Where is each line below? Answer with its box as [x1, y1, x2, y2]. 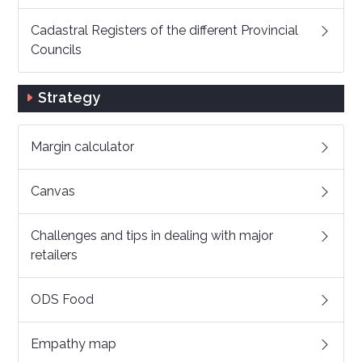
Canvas [31, 183, 75, 199]
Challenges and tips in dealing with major [31, 228, 273, 243]
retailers [31, 247, 78, 263]
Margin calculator [31, 139, 134, 154]
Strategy [38, 89, 100, 106]
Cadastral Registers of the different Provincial [31, 23, 298, 38]
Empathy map [31, 336, 116, 351]
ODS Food [31, 292, 94, 307]
